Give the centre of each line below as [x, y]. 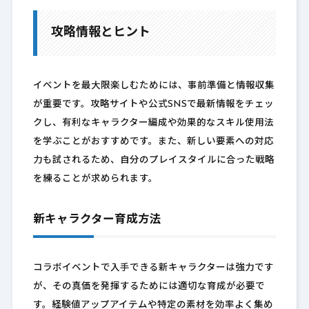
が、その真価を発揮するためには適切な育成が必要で [149, 287]
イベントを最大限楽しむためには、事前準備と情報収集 [153, 86]
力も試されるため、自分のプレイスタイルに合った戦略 [153, 161]
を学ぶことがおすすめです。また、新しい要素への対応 [153, 142]
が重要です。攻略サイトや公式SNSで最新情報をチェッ [153, 105]
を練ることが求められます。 [95, 179]
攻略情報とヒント [100, 33]
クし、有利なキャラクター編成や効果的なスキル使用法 [153, 123]
